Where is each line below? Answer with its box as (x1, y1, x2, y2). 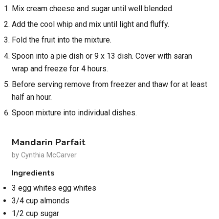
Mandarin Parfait (12, 136, 86, 149)
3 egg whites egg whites (12, 183, 96, 193)
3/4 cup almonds (12, 196, 69, 206)
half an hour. (12, 92, 52, 102)
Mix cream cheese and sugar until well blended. (12, 3, 174, 13)
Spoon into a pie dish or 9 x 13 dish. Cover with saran (12, 51, 192, 61)
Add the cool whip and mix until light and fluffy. (12, 19, 169, 29)
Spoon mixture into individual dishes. (12, 108, 137, 118)
